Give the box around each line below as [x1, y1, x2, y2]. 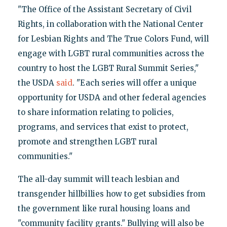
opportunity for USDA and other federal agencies [17, 92, 206, 102]
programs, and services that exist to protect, [17, 122, 188, 132]
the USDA [17, 78, 56, 88]
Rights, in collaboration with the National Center [17, 19, 203, 29]
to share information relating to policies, [17, 107, 174, 117]
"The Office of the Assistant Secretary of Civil [17, 4, 192, 14]
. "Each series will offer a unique [72, 78, 197, 88]
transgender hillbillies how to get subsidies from [17, 188, 205, 199]
